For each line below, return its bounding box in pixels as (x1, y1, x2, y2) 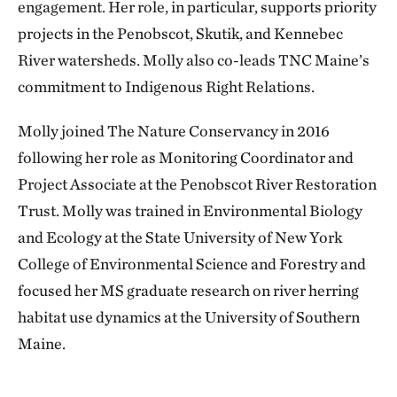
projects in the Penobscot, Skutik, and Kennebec (18, 24, 343, 43)
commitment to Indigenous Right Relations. (18, 77, 315, 97)
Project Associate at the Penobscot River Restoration (18, 175, 377, 194)
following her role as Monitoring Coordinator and (18, 148, 354, 167)
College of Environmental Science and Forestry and (18, 254, 366, 274)
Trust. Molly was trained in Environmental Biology (18, 201, 362, 221)
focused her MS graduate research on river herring (18, 281, 359, 300)
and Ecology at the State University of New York (18, 228, 342, 247)
